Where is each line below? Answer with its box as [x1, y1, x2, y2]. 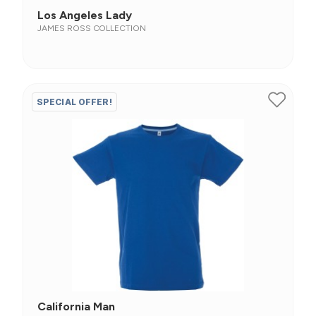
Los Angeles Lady [37, 8, 132, 22]
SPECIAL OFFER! [37, 97, 112, 107]
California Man [37, 300, 115, 313]
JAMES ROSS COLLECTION [37, 23, 147, 33]
